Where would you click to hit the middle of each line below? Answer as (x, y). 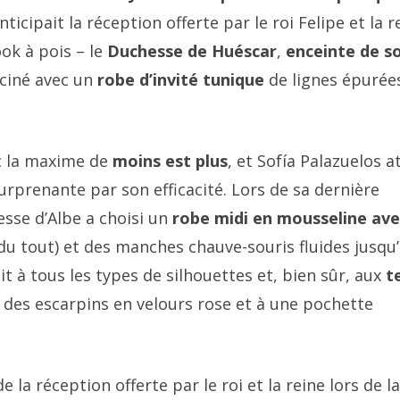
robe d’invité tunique (181, 79)
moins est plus (170, 161)
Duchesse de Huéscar (192, 51)
